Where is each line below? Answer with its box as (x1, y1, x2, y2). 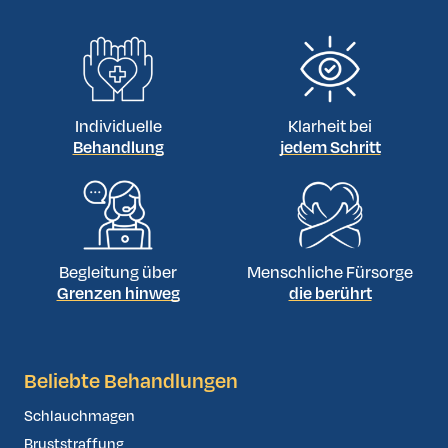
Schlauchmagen (24, 406, 135, 428)
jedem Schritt (279, 136, 381, 161)
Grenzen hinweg (56, 282, 180, 307)
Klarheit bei (288, 115, 372, 140)
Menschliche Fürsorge (247, 261, 413, 286)
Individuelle (74, 115, 162, 140)
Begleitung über (59, 261, 177, 286)
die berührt (288, 282, 372, 307)
